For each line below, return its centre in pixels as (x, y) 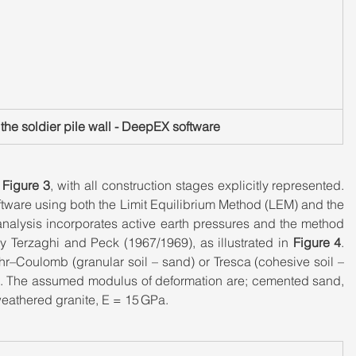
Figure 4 (317, 242)
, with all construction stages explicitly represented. (197, 185)
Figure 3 (27, 185)
